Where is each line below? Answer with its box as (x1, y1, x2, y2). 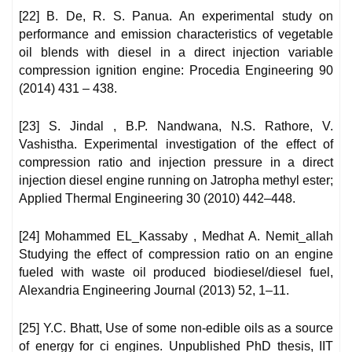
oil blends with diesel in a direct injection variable (19, 46, 333, 60)
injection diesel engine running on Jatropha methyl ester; (19, 174, 333, 188)
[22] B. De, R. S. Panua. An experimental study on (19, 9, 333, 24)
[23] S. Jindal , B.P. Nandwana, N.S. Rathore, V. (19, 119, 333, 134)
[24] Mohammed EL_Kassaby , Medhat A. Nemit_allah (19, 229, 333, 244)
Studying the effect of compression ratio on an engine (19, 247, 333, 262)
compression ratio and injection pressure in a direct (19, 156, 333, 170)
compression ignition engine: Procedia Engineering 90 (19, 64, 333, 78)
